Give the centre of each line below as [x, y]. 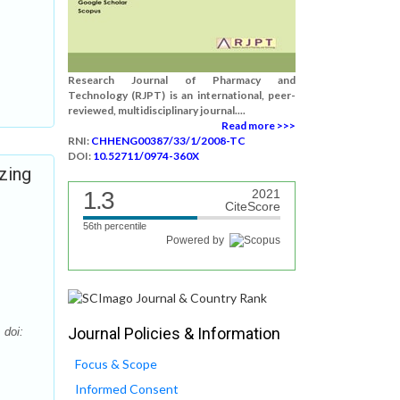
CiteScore [253, 206]
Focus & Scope [116, 364]
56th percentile [115, 226]
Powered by [198, 240]
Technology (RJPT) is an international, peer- [182, 95]
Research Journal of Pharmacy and [182, 80]
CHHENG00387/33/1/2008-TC [168, 141]
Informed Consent [127, 389]
